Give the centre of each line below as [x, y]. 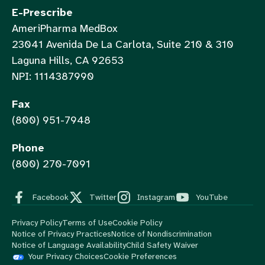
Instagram [156, 197]
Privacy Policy [37, 223]
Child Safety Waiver [162, 245]
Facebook [51, 197]
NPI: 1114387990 [53, 77]
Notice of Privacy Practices [62, 234]
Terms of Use [87, 223]
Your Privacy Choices [66, 256]
